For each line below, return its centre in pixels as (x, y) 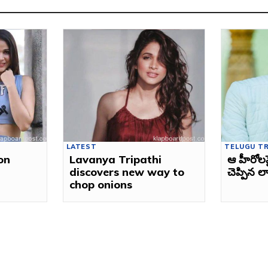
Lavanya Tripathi (116, 160)
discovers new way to (127, 172)
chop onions (101, 185)
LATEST (82, 147)
